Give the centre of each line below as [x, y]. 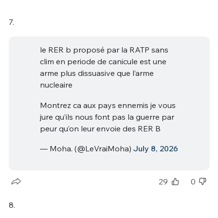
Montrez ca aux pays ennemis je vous [108, 105]
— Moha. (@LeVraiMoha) [86, 149]
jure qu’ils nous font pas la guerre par [107, 117]
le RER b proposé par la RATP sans [104, 50]
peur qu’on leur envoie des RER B [100, 128]
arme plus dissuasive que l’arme [97, 73]
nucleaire [56, 85]
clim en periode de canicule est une [103, 62]
